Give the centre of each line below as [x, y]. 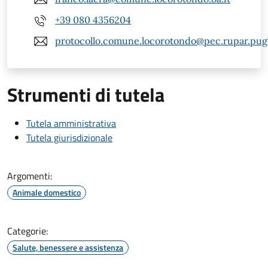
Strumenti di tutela [86, 94]
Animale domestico [47, 192]
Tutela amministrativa [71, 123]
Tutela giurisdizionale [69, 137]
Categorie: [28, 231]
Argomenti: [30, 176]
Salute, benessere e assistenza [68, 247]
